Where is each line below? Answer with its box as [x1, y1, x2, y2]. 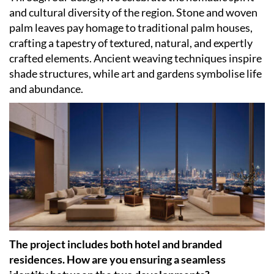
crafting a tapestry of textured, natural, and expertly [9, 36, 253, 50]
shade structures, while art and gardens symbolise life [9, 67, 262, 81]
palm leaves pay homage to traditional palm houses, [9, 21, 253, 35]
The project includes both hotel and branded [9, 237, 222, 251]
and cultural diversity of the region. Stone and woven [9, 6, 257, 20]
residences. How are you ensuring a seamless [9, 253, 226, 267]
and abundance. [9, 82, 83, 96]
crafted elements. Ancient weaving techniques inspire [9, 51, 262, 65]
